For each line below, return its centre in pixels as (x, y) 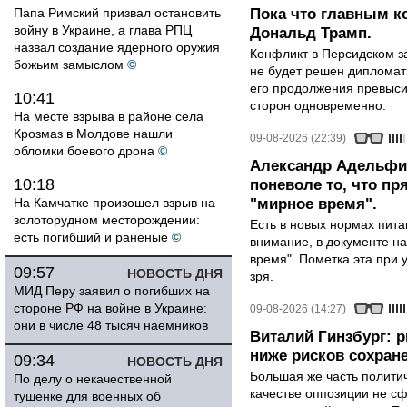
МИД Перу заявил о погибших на (112, 291)
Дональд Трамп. (311, 33)
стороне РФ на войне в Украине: (110, 308)
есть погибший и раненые (91, 237)
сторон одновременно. (318, 105)
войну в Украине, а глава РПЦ (103, 30)
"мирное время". (313, 204)
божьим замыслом (69, 65)
